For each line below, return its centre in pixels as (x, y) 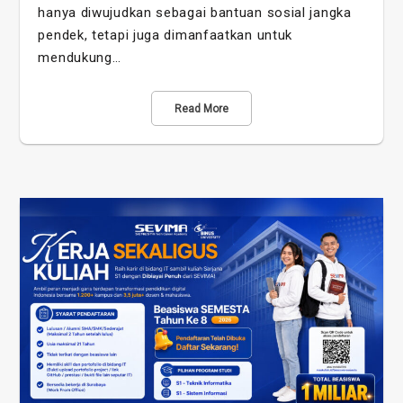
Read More (201, 108)
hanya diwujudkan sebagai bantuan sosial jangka (195, 12)
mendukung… (80, 57)
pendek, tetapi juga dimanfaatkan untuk (166, 35)
